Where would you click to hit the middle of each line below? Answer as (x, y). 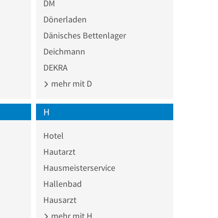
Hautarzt (59, 151)
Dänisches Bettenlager (84, 35)
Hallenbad (62, 183)
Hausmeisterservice (79, 167)
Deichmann (64, 51)
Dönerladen (65, 19)
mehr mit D (70, 83)
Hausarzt (60, 200)
